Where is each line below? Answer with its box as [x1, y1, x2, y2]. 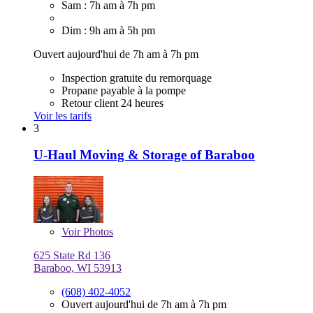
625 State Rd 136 [34, 249, 110, 261]
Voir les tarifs [34, 109, 92, 122]
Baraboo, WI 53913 [34, 261, 122, 274]
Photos [80, 225, 113, 238]
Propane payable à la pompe [61, 84, 186, 96]
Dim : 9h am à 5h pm [61, 24, 155, 36]
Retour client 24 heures [61, 96, 163, 109]
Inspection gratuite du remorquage [61, 71, 212, 84]
